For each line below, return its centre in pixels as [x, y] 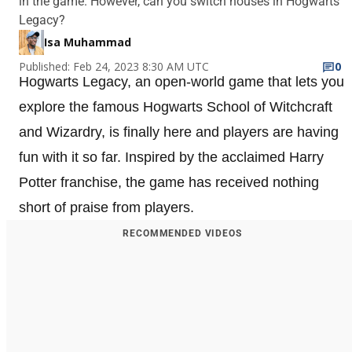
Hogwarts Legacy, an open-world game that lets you [181, 81]
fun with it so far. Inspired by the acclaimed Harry [171, 157]
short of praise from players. [106, 207]
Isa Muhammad [88, 42]
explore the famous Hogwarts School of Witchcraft [176, 106]
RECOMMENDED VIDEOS [182, 233]
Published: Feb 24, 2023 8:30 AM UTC [114, 66]
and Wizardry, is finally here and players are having [179, 132]
